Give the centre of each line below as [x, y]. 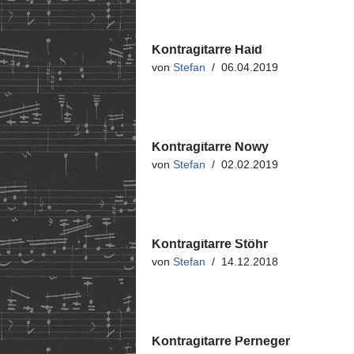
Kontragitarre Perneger [221, 341]
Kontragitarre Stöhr [210, 244]
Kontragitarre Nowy [210, 147]
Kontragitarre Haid [207, 49]
